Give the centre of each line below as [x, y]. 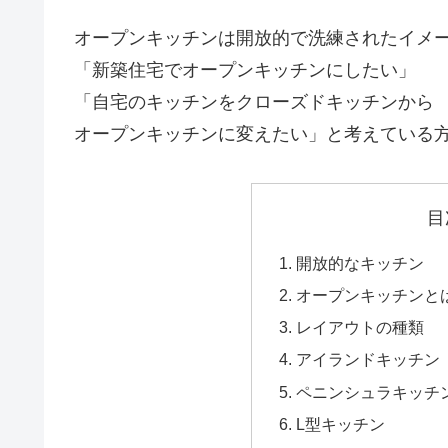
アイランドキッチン [367, 359]
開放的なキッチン [359, 262]
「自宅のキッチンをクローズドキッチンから [254, 102]
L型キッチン [340, 423]
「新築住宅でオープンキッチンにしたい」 [245, 70]
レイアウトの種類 [359, 327]
